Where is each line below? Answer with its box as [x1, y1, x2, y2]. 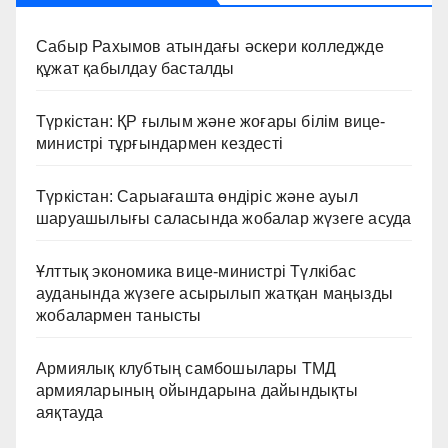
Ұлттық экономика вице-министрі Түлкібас [36, 263, 356, 281]
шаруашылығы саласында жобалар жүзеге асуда [36, 210, 412, 228]
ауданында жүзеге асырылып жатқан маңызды [36, 285, 394, 303]
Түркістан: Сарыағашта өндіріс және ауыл [36, 188, 358, 206]
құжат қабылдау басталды [36, 60, 235, 78]
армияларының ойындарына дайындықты [36, 382, 358, 400]
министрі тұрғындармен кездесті [36, 135, 283, 153]
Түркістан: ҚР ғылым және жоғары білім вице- [36, 113, 386, 131]
